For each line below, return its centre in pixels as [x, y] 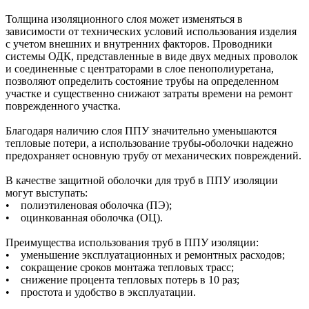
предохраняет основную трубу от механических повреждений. [153, 155]
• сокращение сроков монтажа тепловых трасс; [120, 267]
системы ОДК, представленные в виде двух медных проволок [152, 56]
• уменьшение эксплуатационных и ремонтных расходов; [145, 255]
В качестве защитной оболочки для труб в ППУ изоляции [142, 180]
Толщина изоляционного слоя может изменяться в [124, 19]
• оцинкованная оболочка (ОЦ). [84, 217]
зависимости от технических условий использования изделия [151, 31]
